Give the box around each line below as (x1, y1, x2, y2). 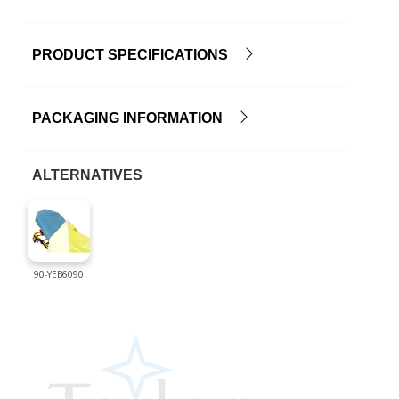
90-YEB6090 (34, 268, 85, 281)
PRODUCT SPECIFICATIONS (32, 47, 243, 62)
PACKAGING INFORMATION (32, 110, 238, 126)
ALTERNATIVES (32, 167, 143, 183)
